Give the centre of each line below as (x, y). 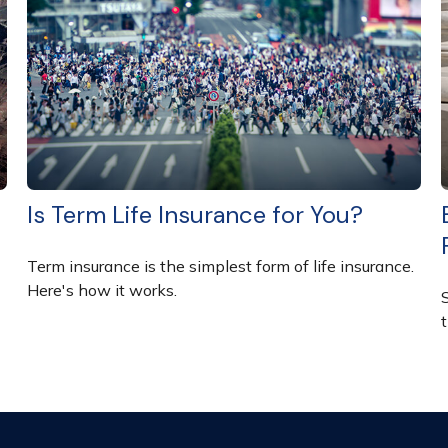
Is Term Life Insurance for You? (195, 214)
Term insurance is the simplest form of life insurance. (221, 265)
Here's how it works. (102, 289)
